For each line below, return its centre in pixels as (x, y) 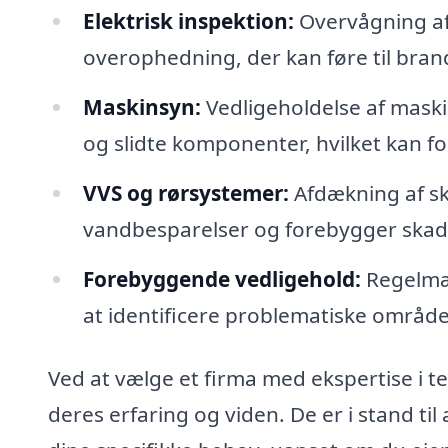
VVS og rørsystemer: (185, 192)
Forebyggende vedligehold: (221, 278)
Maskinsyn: (141, 106)
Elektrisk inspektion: (188, 21)
